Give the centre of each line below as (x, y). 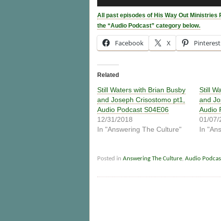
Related (108, 75)
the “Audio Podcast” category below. (149, 26)
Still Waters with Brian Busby (141, 90)
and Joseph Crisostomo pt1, (141, 99)
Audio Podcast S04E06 (133, 109)
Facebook (129, 43)
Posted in (110, 158)
